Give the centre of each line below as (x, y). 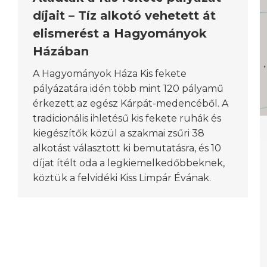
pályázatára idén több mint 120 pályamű (128, 89)
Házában (61, 52)
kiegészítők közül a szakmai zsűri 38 (119, 133)
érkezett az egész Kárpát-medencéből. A (131, 104)
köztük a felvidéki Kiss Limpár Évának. (122, 178)
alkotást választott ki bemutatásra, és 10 (127, 148)
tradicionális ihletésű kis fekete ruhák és (127, 119)
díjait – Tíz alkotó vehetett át (124, 16)
